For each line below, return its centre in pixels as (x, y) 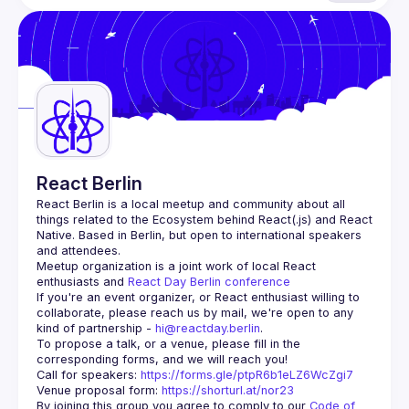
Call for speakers (85, 375)
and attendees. (79, 251)
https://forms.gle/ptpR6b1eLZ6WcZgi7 (247, 375)
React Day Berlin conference (209, 282)
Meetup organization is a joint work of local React (176, 266)
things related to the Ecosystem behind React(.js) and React (204, 220)
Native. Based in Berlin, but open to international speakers (199, 235)
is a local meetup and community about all (225, 204)
